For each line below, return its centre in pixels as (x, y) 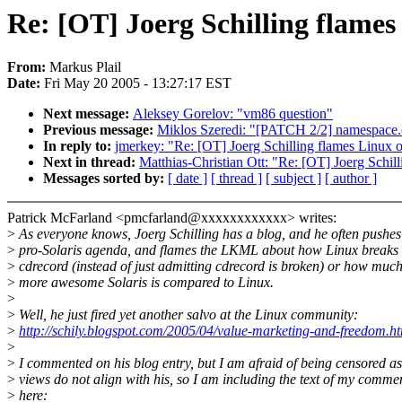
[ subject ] (293, 179)
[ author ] (351, 179)
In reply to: (79, 146)
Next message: (88, 114)
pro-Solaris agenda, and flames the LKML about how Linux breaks (207, 250)
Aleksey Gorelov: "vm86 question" (233, 114)
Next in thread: (91, 162)
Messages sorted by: (105, 179)
